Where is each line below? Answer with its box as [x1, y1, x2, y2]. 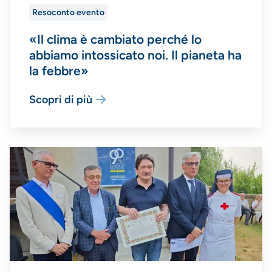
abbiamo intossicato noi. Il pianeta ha [29, 47, 242, 63]
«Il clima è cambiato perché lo [29, 31, 202, 47]
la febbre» [29, 63, 89, 78]
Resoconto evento [32, 7, 104, 18]
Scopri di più [29, 92, 92, 106]
